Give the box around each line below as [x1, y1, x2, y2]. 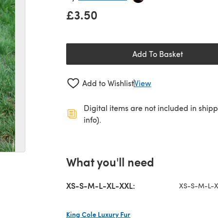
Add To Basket [132, 49, 183, 59]
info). [84, 114, 101, 125]
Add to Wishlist [82, 78, 134, 89]
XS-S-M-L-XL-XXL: [66, 180, 135, 191]
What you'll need [66, 153, 154, 170]
